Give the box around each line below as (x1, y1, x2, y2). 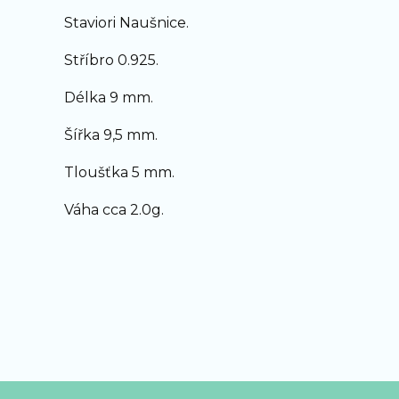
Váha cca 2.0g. (64, 201, 164, 218)
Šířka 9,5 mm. (64, 126, 158, 143)
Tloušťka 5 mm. (64, 164, 175, 181)
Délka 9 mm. (64, 89, 157, 106)
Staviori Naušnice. (64, 14, 189, 31)
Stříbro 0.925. (64, 52, 159, 69)
